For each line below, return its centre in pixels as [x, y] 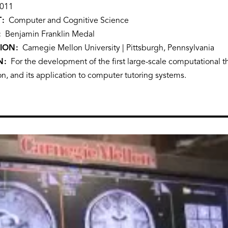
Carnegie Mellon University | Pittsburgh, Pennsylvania [118, 48]
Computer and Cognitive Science [69, 21]
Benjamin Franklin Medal [50, 34]
